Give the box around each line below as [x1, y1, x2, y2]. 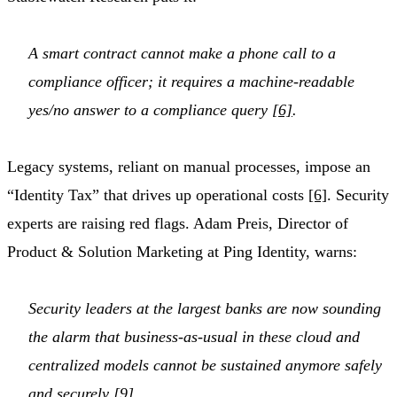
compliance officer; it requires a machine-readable [28, 73, 354, 91]
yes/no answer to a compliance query [28, 101, 272, 120]
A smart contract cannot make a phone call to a [28, 44, 336, 63]
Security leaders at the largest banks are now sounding [28, 300, 381, 318]
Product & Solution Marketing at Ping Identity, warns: [7, 243, 357, 261]
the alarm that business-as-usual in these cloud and [28, 328, 360, 346]
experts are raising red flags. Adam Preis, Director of [7, 214, 348, 233]
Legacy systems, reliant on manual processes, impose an [7, 158, 370, 176]
